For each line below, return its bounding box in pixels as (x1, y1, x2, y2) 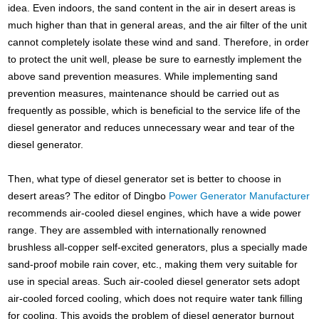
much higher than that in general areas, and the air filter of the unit (8, 19, 308, 31)
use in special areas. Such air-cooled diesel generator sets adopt (8, 275, 300, 287)
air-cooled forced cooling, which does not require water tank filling (8, 292, 303, 304)
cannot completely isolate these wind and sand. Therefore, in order (8, 36, 310, 48)
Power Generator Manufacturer (169, 189, 310, 202)
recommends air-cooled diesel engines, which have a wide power (8, 206, 302, 219)
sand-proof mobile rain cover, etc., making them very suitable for (8, 258, 298, 270)
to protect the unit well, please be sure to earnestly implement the (8, 53, 303, 65)
